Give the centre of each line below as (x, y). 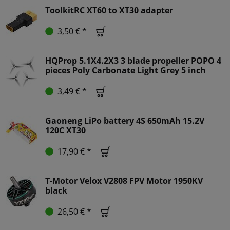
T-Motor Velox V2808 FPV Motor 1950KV (124, 180)
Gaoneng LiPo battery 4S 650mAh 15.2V (125, 120)
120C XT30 (65, 130)
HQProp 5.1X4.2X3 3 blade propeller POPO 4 (133, 60)
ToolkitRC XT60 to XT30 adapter (109, 10)
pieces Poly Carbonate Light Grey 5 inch (126, 70)
